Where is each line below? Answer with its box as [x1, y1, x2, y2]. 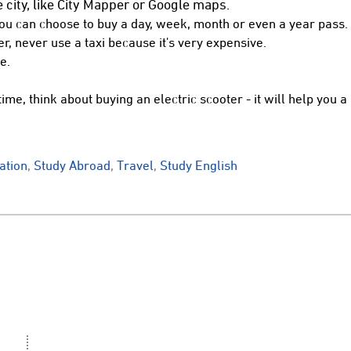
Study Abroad [34, 157, 110, 173]
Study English [160, 157, 237, 173]
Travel [117, 157, 154, 173]
